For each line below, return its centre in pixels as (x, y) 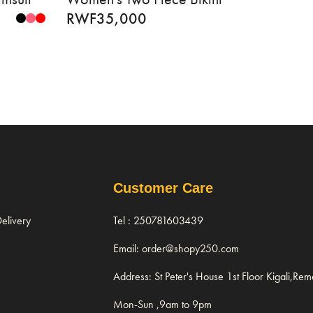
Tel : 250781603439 (159, 221)
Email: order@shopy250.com (176, 249)
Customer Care (163, 188)
